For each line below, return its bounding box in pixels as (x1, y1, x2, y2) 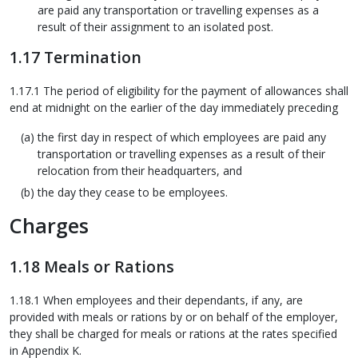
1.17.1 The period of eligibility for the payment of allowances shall (10, 82, 348, 98)
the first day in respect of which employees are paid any (38, 129, 326, 145)
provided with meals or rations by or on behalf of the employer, (10, 308, 338, 324)
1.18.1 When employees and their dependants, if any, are (10, 292, 303, 308)
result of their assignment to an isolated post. (38, 19, 273, 35)
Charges (10, 211, 89, 239)
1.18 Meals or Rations (10, 256, 174, 278)
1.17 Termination (10, 46, 141, 69)
